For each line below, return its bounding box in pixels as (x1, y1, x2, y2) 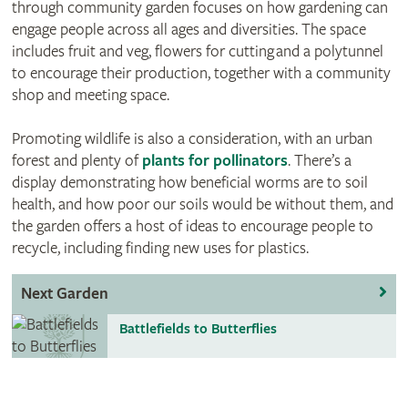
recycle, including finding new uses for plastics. (11, 239, 309, 259)
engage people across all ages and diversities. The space (11, 20, 366, 40)
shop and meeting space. (11, 86, 169, 106)
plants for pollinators (141, 151, 288, 171)
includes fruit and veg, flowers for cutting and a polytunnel (11, 42, 383, 62)
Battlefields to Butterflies (119, 321, 278, 339)
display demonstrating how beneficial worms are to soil (11, 173, 368, 193)
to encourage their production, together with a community (11, 64, 391, 84)
